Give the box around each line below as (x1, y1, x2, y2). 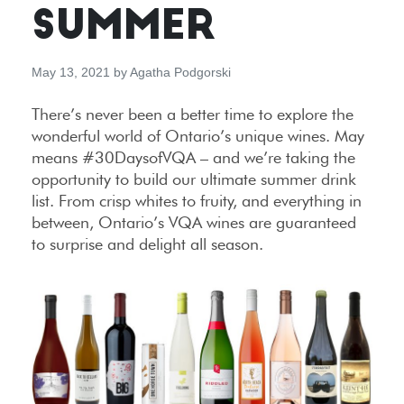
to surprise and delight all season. (32, 234, 263, 254)
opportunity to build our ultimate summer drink (32, 170, 356, 189)
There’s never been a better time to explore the (32, 105, 353, 124)
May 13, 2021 (32, 65, 110, 80)
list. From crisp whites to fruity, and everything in (32, 191, 362, 211)
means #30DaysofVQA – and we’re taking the (32, 148, 355, 168)
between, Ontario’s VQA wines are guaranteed (32, 213, 356, 233)
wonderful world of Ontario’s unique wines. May (32, 126, 364, 146)
